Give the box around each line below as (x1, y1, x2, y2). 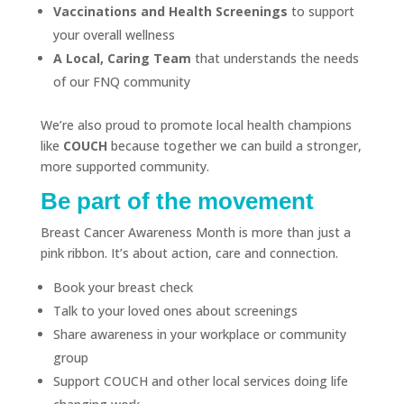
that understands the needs (190, 50, 359, 67)
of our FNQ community (52, 73, 190, 90)
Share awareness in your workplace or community (52, 326, 346, 343)
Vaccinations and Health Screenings (52, 3, 288, 20)
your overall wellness (52, 26, 175, 43)
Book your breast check (52, 279, 193, 296)
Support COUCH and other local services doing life (52, 372, 348, 390)
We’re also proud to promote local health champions (40, 116, 352, 133)
